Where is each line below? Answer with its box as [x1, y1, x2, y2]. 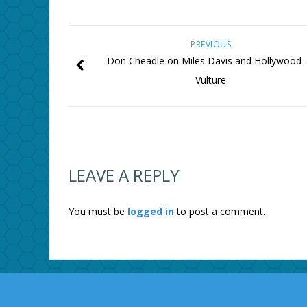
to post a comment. [173, 205, 265, 219]
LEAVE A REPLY [68, 164, 180, 187]
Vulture [195, 73, 227, 87]
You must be [68, 205, 127, 219]
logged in [127, 205, 174, 219]
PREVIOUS [191, 38, 232, 51]
